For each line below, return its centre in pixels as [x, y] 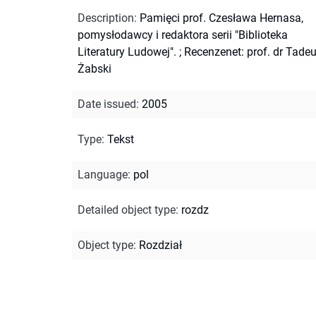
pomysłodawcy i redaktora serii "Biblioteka [183, 35]
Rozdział [160, 245]
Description [106, 18]
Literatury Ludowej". [127, 51]
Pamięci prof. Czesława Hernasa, [221, 18]
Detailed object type [127, 209]
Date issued [107, 104]
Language [103, 174]
